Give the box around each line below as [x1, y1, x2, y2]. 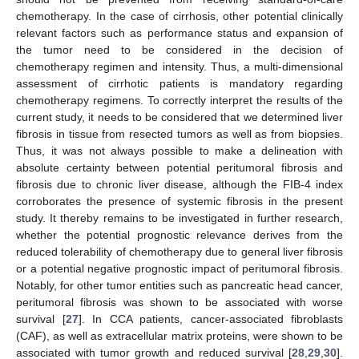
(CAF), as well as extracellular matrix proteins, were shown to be [16, 329, 343, 342]
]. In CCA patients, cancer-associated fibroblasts [78, 312, 343, 325]
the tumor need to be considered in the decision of [16, 42, 343, 56]
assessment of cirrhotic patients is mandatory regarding [16, 76, 343, 90]
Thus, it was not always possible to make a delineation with [16, 143, 343, 157]
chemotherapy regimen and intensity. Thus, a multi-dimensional [16, 59, 343, 73]
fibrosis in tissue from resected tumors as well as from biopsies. [16, 127, 343, 140]
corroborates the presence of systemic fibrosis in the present [16, 194, 343, 208]
